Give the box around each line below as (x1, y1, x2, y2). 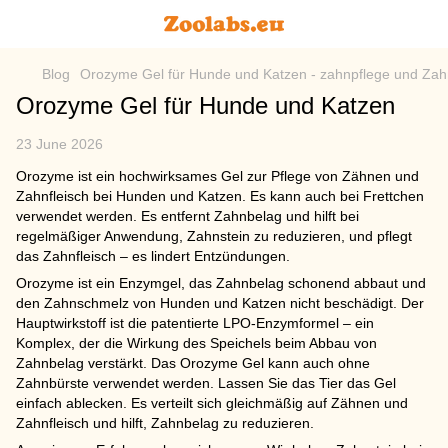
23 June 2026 (16, 136, 103, 152)
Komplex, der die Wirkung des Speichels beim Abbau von (16, 335, 377, 351)
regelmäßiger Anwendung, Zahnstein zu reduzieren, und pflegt (16, 228, 412, 244)
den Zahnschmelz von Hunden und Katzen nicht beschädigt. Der (16, 295, 424, 311)
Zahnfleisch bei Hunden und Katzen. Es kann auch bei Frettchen (16, 188, 424, 204)
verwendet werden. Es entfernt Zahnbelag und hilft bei (16, 208, 359, 224)
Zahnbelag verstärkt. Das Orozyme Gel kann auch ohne (16, 355, 370, 371)
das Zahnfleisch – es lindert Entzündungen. (16, 248, 290, 264)
